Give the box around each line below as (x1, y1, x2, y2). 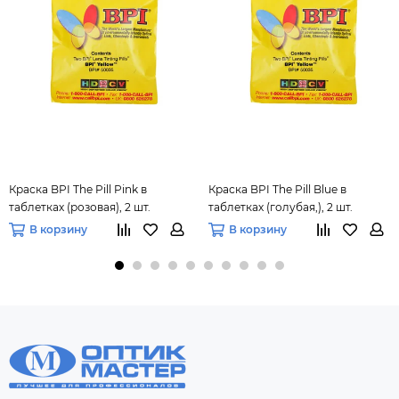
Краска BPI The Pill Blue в (208, 183, 346, 197)
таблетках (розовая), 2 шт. (9, 200, 151, 215)
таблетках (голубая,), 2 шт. (208, 200, 353, 215)
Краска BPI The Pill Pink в (9, 183, 147, 197)
